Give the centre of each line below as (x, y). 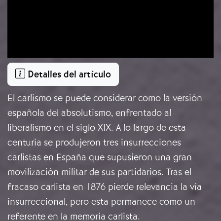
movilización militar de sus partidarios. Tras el (99, 172)
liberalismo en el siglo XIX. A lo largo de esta (97, 128)
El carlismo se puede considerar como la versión (105, 98)
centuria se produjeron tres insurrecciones (94, 143)
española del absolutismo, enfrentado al (89, 113)
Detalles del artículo (68, 74)
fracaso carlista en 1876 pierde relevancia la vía (105, 187)
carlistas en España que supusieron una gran (100, 157)
